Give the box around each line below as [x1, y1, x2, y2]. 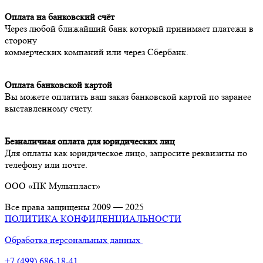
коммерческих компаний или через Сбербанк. [5, 46, 188, 58]
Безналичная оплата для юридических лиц [5, 135, 175, 147]
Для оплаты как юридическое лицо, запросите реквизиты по [5, 147, 247, 159]
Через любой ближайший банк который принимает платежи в [5, 22, 254, 34]
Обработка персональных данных [5, 234, 143, 245]
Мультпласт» [46, 180, 100, 191]
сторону [5, 34, 37, 46]
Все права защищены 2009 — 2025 [5, 201, 144, 213]
